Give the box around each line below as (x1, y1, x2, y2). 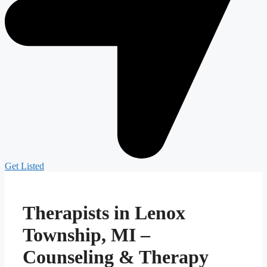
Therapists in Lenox (23, 202, 185, 224)
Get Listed (5, 161, 44, 171)
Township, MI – (23, 224, 150, 246)
